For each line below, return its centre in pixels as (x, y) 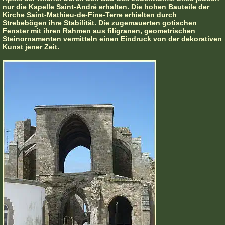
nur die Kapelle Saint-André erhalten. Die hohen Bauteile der (106, 7)
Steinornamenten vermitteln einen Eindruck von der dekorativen (112, 39)
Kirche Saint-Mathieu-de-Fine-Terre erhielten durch (90, 15)
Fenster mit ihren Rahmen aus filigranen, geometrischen (99, 31)
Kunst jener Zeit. (31, 47)
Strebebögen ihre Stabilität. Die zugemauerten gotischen (100, 23)
